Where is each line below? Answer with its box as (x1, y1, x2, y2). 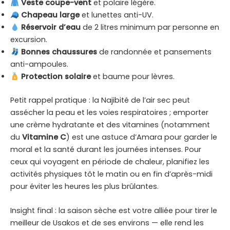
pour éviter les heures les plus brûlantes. (10, 181, 159, 192)
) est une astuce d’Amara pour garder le (66, 132, 217, 143)
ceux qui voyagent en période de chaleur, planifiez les (10, 157, 209, 167)
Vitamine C (22, 132, 66, 143)
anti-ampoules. (10, 59, 68, 70)
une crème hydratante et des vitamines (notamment (10, 120, 210, 130)
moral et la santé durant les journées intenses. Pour (10, 144, 201, 155)
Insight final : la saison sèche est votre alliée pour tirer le (10, 205, 217, 216)
